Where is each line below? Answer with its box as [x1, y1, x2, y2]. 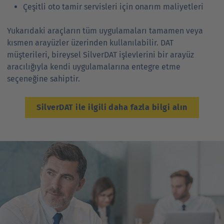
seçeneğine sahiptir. [7, 74, 80, 83]
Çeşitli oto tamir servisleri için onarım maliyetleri [23, 2, 203, 11]
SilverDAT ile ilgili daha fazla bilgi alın [36, 102, 187, 112]
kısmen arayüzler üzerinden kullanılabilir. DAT [7, 38, 173, 47]
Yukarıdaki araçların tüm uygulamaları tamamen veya [7, 26, 203, 35]
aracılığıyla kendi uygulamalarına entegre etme [7, 62, 180, 71]
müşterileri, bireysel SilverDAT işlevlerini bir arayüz [7, 50, 194, 59]
